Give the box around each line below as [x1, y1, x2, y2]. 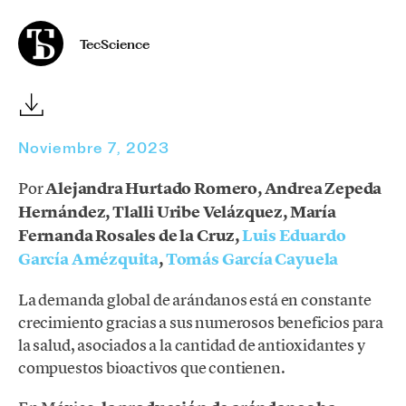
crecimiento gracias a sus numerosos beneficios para [18, 311, 383, 333]
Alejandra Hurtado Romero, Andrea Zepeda [45, 177, 382, 199]
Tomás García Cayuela [165, 247, 339, 270]
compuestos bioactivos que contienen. [18, 356, 285, 378]
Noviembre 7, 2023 [18, 138, 169, 157]
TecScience [80, 36, 150, 53]
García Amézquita [18, 247, 159, 270]
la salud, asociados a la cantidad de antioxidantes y [18, 333, 365, 355]
